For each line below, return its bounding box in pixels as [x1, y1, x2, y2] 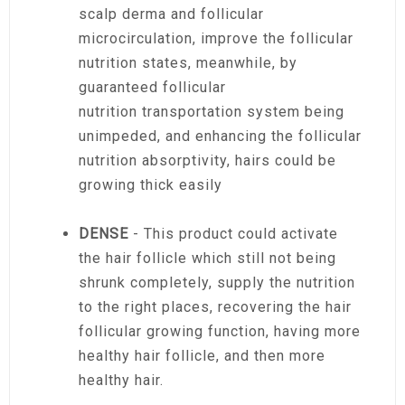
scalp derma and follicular [79, 5, 264, 23]
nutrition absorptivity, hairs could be [79, 151, 336, 169]
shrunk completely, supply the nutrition [79, 273, 355, 291]
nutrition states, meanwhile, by [79, 53, 297, 71]
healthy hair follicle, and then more [79, 346, 325, 364]
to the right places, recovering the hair [79, 297, 352, 316]
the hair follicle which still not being [79, 249, 336, 267]
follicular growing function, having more [79, 322, 361, 340]
